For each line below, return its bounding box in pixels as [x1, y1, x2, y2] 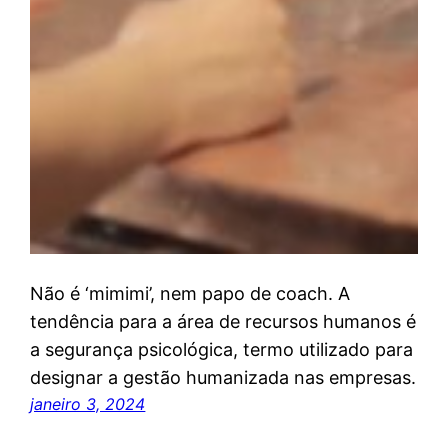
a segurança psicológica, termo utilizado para [30, 339, 414, 361]
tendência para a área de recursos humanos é [30, 311, 417, 333]
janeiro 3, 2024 [30, 394, 146, 415]
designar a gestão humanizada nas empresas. [30, 367, 417, 389]
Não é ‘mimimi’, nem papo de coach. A [30, 283, 351, 305]
